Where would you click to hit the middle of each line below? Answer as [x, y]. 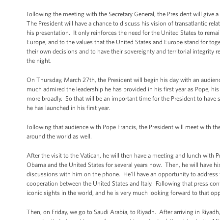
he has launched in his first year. [68, 108]
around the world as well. [60, 136]
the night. [40, 61]
